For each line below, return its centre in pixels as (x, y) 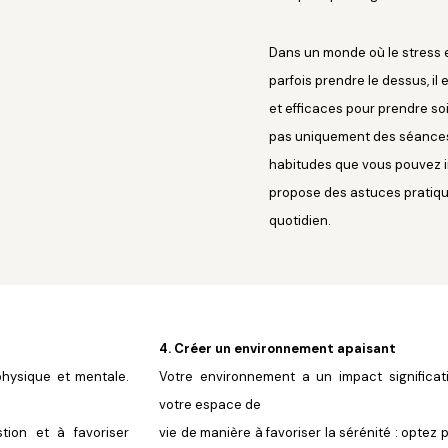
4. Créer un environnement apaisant (277, 348)
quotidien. (299, 220)
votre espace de (210, 404)
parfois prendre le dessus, (350, 80)
